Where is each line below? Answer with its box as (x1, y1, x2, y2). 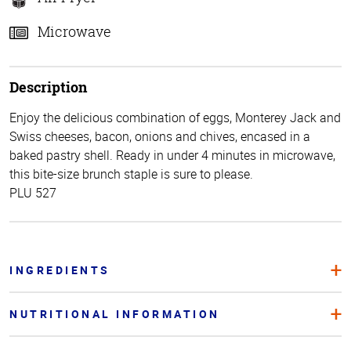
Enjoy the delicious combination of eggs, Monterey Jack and (9, 108, 341, 126)
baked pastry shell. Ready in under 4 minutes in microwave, (9, 146, 335, 164)
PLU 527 (9, 183, 56, 201)
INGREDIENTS (9, 262, 110, 277)
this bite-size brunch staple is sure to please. (9, 165, 253, 183)
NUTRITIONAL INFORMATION (9, 306, 220, 321)
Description (9, 77, 87, 96)
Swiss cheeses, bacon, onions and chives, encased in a (9, 127, 310, 145)
